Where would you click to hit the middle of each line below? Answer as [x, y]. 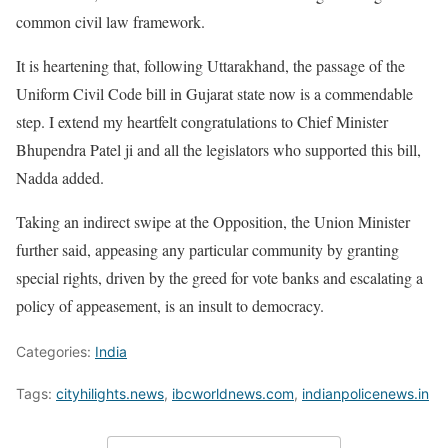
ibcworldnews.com [233, 394]
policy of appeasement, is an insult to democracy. [170, 306]
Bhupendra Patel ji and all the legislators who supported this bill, [218, 150]
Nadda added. [60, 178]
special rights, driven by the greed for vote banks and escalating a [219, 278]
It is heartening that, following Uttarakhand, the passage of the [210, 66]
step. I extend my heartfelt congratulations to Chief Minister [202, 122]
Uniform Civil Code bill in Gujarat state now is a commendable [214, 94]
